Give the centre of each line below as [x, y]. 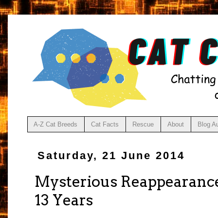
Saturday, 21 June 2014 [111, 155]
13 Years [64, 200]
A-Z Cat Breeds [56, 124]
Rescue [143, 124]
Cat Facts [105, 124]
